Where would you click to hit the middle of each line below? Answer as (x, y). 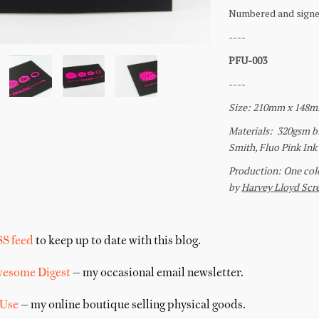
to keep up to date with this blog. (117, 241)
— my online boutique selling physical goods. (132, 305)
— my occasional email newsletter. (157, 273)
